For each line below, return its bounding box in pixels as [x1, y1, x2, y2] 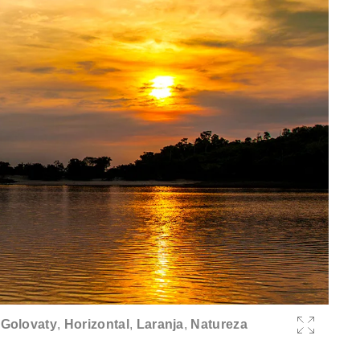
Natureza [190, 317, 248, 331]
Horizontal [63, 317, 129, 331]
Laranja [136, 317, 184, 331]
